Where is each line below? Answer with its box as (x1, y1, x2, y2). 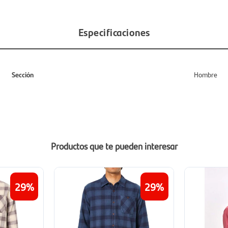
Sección (11, 69, 34, 79)
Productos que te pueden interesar (50, 139, 178, 152)
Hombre (194, 69, 217, 79)
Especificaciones (78, 24, 150, 39)
